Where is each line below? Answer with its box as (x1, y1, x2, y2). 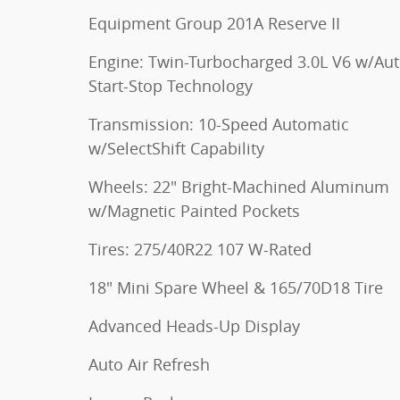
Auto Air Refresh (88, 354, 210, 375)
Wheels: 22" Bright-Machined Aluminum (88, 176, 389, 197)
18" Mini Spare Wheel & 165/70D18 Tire (88, 277, 383, 298)
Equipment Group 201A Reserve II (88, 12, 340, 34)
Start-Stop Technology (88, 75, 253, 96)
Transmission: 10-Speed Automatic (88, 113, 349, 135)
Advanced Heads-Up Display (88, 315, 300, 337)
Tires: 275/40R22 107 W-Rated (88, 238, 312, 260)
